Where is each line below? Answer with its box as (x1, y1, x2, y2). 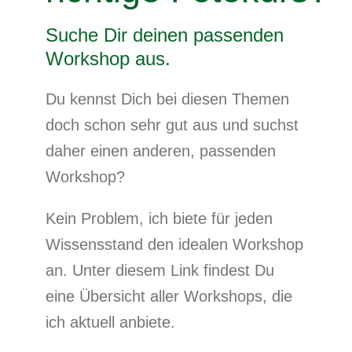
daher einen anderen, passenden (46, 142, 276, 160)
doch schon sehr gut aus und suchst (46, 116, 299, 134)
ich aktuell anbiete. (46, 313, 175, 332)
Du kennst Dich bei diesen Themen (46, 90, 289, 108)
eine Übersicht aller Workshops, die (46, 288, 292, 306)
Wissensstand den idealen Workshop (46, 236, 303, 254)
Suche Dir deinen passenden (46, 24, 284, 46)
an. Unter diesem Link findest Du (46, 262, 274, 280)
